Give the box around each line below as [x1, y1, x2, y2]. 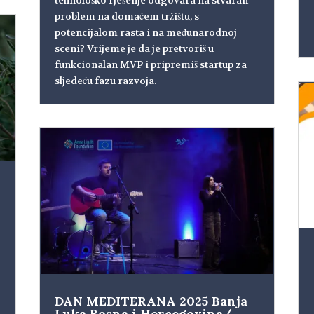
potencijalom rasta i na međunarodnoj [54, 25, 237, 39]
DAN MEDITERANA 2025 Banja [54, 293, 247, 310]
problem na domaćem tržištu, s [54, 9, 199, 22]
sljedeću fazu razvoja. [54, 74, 156, 87]
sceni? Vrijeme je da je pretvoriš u [54, 41, 214, 55]
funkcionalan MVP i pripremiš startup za [54, 57, 247, 71]
